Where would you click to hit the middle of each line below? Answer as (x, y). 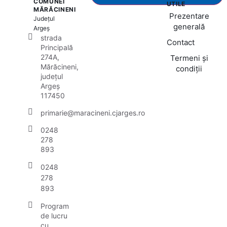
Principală (57, 47)
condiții (189, 69)
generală (189, 27)
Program (55, 206)
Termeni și (189, 58)
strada (51, 38)
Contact (180, 42)
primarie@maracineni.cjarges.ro (93, 113)
